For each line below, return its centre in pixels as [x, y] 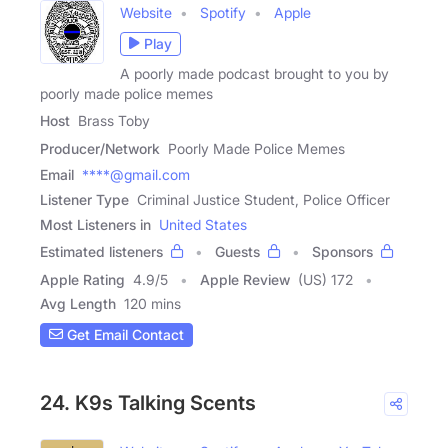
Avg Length [78, 303]
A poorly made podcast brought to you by [254, 73]
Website [146, 12]
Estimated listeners [101, 251]
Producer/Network [100, 148]
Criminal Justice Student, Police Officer [263, 199]
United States [203, 224]
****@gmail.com [136, 174]
